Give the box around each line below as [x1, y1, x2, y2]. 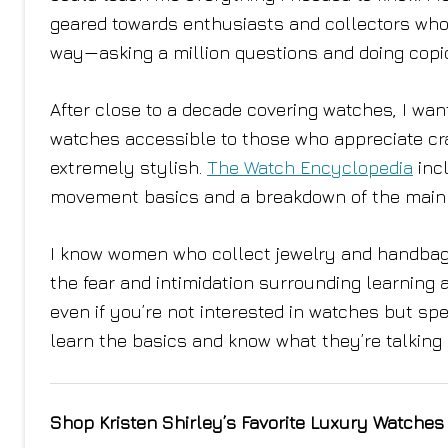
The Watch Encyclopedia [207, 157, 413, 178]
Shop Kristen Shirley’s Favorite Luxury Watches [50, 412, 444, 433]
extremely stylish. [50, 157, 207, 178]
